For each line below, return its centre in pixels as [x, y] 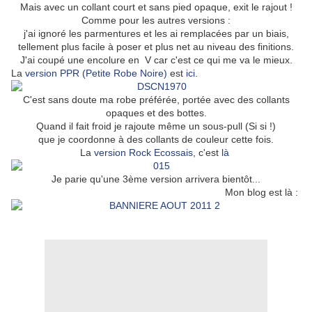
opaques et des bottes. [156, 113]
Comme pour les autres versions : [156, 21]
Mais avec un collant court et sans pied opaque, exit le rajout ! [156, 7]
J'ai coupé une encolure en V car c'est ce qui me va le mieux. [156, 60]
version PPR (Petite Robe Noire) [96, 73]
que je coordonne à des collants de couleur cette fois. [156, 140]
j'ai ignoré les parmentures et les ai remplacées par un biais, [156, 34]
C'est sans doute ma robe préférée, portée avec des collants [156, 100]
